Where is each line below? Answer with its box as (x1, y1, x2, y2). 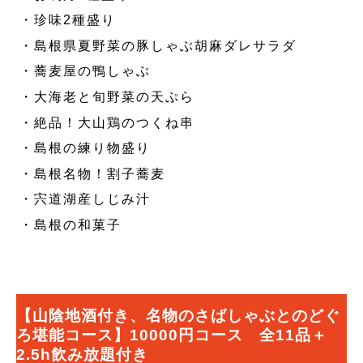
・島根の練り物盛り (19, 141, 152, 156)
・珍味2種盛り (19, 13, 117, 28)
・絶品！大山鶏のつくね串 (19, 115, 195, 130)
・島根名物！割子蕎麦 (19, 166, 166, 181)
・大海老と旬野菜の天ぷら (19, 90, 195, 105)
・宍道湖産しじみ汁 (19, 192, 152, 207)
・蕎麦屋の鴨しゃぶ (19, 64, 152, 79)
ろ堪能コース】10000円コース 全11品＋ (16, 327, 327, 344)
